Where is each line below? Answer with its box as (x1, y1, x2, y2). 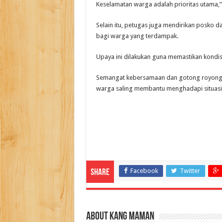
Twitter (179, 167, 200, 175)
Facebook (130, 167, 158, 175)
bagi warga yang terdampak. (96, 32, 178, 40)
